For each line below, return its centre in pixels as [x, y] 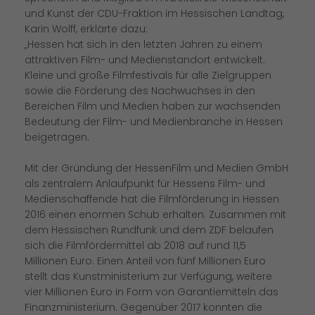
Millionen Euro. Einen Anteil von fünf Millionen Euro [145, 261]
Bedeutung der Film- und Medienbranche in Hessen [154, 122]
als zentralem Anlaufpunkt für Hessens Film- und [145, 184]
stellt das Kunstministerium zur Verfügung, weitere [148, 277]
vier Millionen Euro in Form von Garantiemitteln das [152, 292]
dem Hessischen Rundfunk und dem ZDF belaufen [149, 230]
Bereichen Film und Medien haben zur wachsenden [153, 107]
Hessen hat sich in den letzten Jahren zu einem [143, 45]
